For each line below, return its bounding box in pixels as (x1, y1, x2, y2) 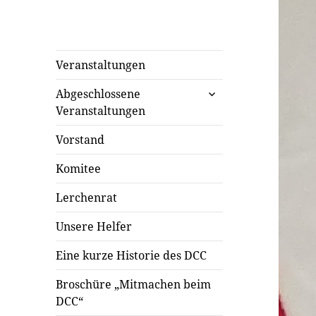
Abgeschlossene (56, 85, 141, 102)
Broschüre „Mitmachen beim (56, 276, 212, 292)
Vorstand (56, 131, 105, 147)
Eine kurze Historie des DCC (56, 247, 207, 263)
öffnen (200, 97, 238, 113)
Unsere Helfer (56, 218, 133, 234)
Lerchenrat (56, 189, 118, 205)
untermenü (200, 81, 265, 97)
